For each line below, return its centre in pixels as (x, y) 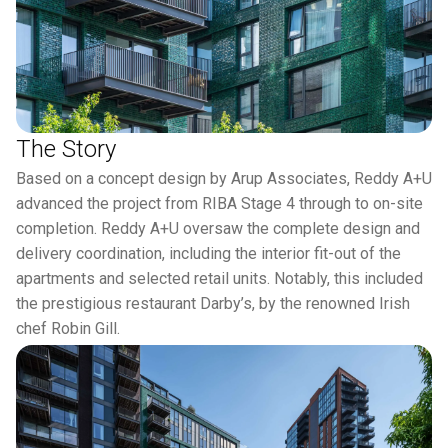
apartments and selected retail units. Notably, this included (219, 278)
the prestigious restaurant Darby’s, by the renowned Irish (213, 303)
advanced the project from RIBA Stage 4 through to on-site (219, 203)
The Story (66, 148)
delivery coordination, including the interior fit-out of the (208, 253)
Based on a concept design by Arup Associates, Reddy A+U (224, 178)
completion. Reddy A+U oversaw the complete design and (218, 228)
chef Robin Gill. (68, 328)
